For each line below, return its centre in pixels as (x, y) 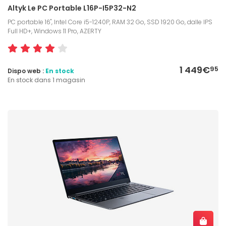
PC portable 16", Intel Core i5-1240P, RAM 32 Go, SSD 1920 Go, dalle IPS (110, 22)
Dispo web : (26, 71)
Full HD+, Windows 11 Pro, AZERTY (54, 31)
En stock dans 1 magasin (46, 80)
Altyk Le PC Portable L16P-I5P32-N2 (72, 8)
